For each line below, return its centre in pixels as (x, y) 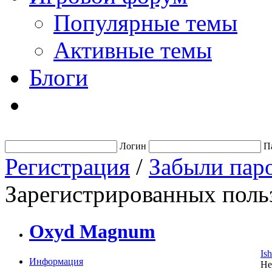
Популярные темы (145, 23)
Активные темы (133, 50)
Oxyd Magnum (92, 232)
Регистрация (67, 167)
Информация (56, 261)
